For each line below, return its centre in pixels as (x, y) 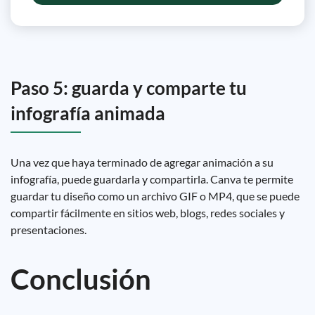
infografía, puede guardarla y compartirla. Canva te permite (152, 179)
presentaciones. (49, 230)
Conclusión (81, 279)
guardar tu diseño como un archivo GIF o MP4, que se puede (155, 196)
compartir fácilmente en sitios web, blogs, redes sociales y (148, 213)
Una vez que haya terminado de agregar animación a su (142, 162)
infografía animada (88, 113)
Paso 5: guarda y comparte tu (129, 88)
